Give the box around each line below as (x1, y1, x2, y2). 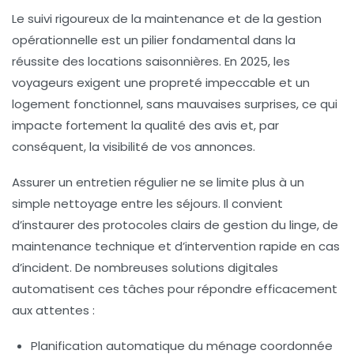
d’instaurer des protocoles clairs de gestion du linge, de (12, 216, 338, 233)
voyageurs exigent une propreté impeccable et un (12, 73, 310, 91)
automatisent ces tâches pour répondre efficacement (12, 280, 337, 297)
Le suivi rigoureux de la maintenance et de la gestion (12, 9, 322, 27)
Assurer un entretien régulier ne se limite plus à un (12, 173, 304, 190)
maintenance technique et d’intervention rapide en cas (12, 237, 340, 254)
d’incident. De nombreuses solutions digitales (12, 258, 278, 276)
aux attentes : (12, 301, 95, 318)
